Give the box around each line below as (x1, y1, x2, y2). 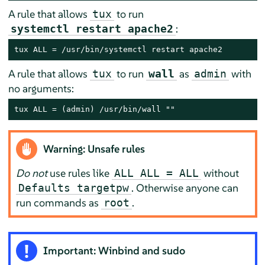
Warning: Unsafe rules (43, 141, 146, 156)
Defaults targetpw (18, 181, 130, 194)
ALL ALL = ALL (114, 166, 199, 179)
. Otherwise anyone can (131, 180, 239, 195)
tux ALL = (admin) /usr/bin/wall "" (14, 105, 175, 114)
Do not (16, 166, 48, 180)
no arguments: (8, 82, 74, 96)
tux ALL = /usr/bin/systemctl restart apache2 (14, 45, 222, 54)
